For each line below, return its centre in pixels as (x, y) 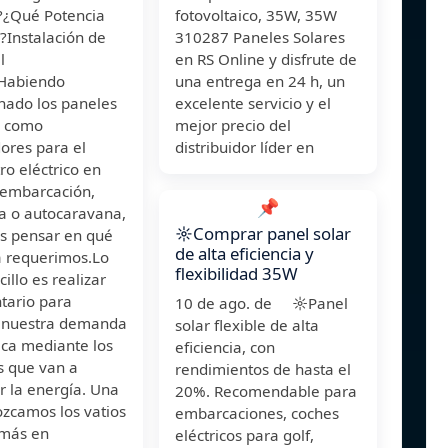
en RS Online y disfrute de (266, 59)
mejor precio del (233, 125)
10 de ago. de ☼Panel (261, 303)
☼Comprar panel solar (263, 234)
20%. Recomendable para (266, 391)
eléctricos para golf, (244, 435)
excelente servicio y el (253, 103)
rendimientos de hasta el (263, 369)
